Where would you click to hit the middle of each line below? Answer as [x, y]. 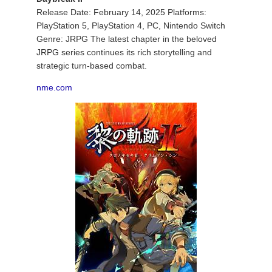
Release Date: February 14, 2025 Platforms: [121, 12]
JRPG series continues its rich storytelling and [124, 52]
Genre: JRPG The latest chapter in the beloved [127, 39]
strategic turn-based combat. [92, 66]
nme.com [54, 87]
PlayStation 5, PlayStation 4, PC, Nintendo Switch [131, 25]
